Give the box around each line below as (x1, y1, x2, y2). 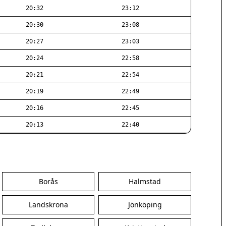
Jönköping (128, 200, 162, 209)
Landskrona (28, 200, 68, 209)
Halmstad (129, 177, 161, 186)
